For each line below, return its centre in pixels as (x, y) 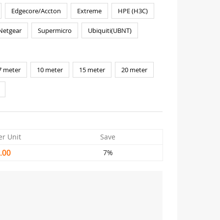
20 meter (134, 70)
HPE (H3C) (133, 11)
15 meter (92, 70)
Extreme (89, 11)
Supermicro (55, 30)
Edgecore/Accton (36, 11)
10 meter (50, 70)
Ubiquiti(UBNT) (110, 30)
